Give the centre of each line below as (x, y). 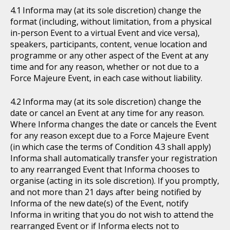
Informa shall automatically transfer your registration (114, 158)
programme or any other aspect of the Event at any (109, 55)
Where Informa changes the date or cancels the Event (113, 124)
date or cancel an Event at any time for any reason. (107, 113)
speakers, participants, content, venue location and (109, 44)
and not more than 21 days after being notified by (106, 192)
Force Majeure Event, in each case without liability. (106, 78)
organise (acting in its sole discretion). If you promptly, (115, 181)
